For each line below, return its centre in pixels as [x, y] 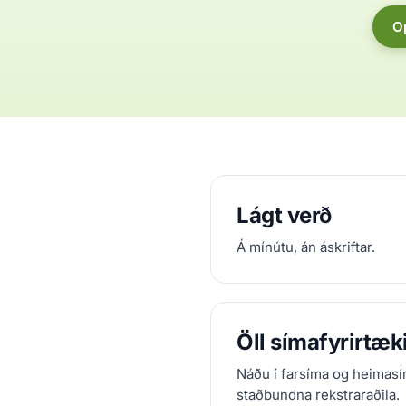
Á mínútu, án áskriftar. [306, 247]
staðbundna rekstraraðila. [318, 395]
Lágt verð [284, 215]
